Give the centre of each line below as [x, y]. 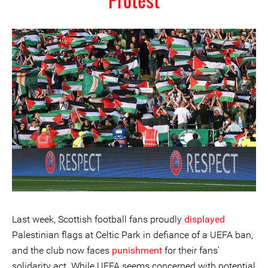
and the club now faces [62, 250]
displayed [205, 219]
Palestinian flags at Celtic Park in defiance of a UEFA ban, [133, 234]
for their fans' [191, 250]
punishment [137, 250]
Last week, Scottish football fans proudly [98, 219]
